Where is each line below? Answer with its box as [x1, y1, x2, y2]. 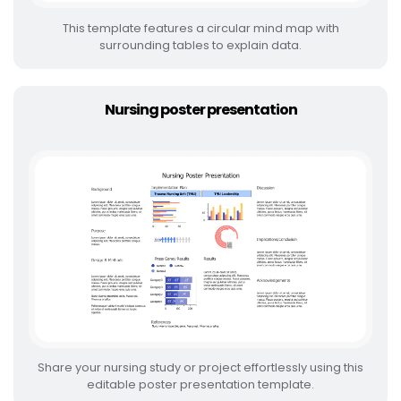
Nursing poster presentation [104, 98, 297, 120]
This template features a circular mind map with [62, 20, 339, 36]
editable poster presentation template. [87, 377, 314, 393]
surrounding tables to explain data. [99, 37, 302, 53]
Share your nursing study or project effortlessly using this [38, 360, 363, 376]
